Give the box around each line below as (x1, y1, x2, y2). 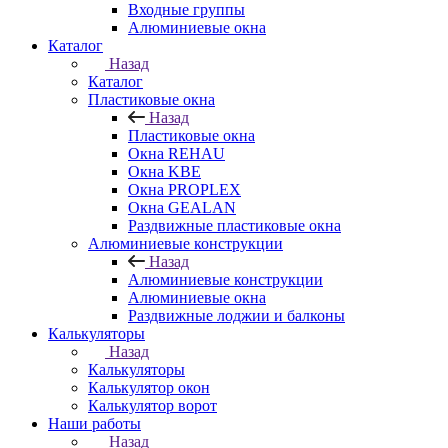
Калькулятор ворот (88, 397, 217, 414)
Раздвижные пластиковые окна (128, 217, 341, 234)
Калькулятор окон (88, 379, 210, 396)
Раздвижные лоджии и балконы (128, 307, 345, 324)
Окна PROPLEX (128, 181, 241, 198)
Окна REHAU (128, 145, 225, 162)
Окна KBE (128, 163, 201, 180)
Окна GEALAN (128, 199, 236, 216)
